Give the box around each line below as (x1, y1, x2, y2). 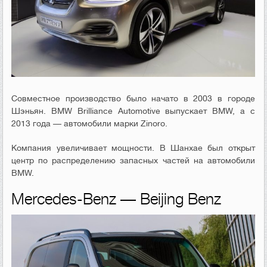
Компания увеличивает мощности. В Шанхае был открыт (11, 142, 255, 153)
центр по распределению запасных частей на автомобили (11, 155, 255, 165)
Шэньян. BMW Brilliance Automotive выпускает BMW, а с (11, 105, 255, 116)
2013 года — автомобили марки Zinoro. (11, 118, 168, 128)
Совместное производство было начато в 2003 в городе (11, 93, 255, 103)
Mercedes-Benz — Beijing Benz (11, 190, 222, 208)
